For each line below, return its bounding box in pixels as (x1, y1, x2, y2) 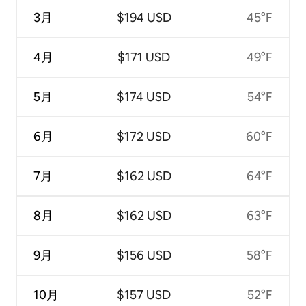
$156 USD (116, 247, 171, 263)
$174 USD (117, 88, 171, 105)
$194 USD (116, 9, 171, 25)
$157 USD (117, 286, 171, 303)
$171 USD (117, 48, 170, 65)
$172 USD (117, 128, 171, 144)
